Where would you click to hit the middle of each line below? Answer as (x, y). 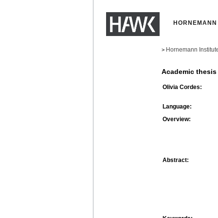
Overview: (177, 119)
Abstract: (176, 160)
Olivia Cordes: (182, 87)
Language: (177, 106)
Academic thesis (189, 72)
